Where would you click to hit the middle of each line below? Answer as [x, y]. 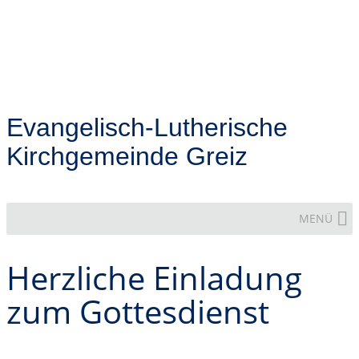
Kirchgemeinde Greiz [127, 156]
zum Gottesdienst [138, 312]
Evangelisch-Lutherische [147, 127]
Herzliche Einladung [154, 278]
